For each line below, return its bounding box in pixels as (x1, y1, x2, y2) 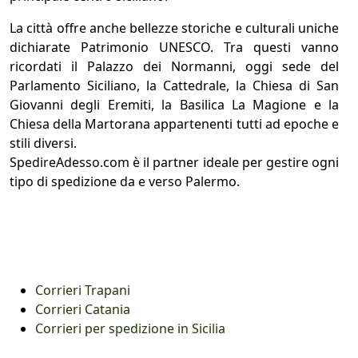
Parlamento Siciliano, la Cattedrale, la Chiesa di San (10, 76, 339, 94)
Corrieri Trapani (35, 280, 130, 299)
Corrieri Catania (35, 300, 130, 318)
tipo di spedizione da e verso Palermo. (10, 172, 240, 190)
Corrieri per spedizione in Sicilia (35, 319, 225, 337)
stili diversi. (10, 133, 80, 152)
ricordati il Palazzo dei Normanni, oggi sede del (10, 57, 339, 75)
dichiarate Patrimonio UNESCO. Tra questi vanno (10, 38, 339, 56)
